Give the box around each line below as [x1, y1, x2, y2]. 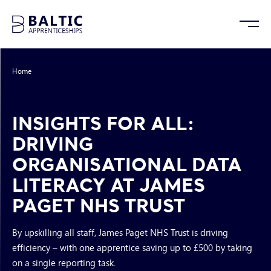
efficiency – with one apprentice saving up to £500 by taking [12, 240, 252, 255]
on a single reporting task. [12, 255, 116, 270]
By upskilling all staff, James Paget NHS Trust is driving [12, 224, 228, 240]
